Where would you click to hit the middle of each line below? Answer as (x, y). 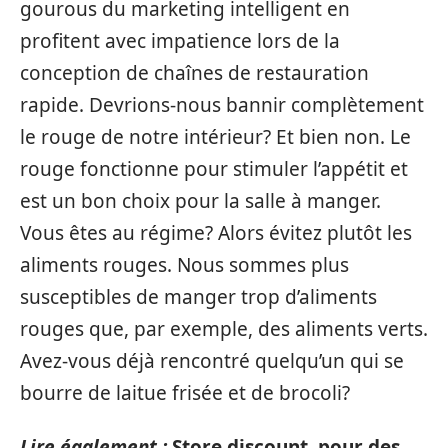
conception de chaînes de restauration (194, 72)
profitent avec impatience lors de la (180, 40)
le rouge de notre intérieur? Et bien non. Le (215, 136)
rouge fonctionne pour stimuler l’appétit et (214, 168)
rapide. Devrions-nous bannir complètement (222, 104)
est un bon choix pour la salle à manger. (200, 200)
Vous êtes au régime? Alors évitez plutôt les (216, 232)
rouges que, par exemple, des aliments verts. (224, 328)
